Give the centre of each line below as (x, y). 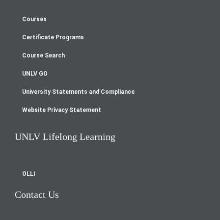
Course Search (43, 55)
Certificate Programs (53, 37)
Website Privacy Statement (62, 110)
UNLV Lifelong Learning (65, 136)
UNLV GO (35, 73)
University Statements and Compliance (78, 92)
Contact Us (37, 194)
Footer (49, 34)
